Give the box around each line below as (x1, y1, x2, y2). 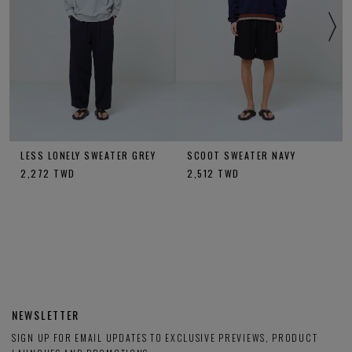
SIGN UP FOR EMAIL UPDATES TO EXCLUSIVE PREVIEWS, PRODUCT (12, 330, 318, 344)
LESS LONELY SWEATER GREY (20, 148, 156, 162)
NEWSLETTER (12, 306, 79, 323)
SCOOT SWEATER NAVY (187, 148, 295, 162)
